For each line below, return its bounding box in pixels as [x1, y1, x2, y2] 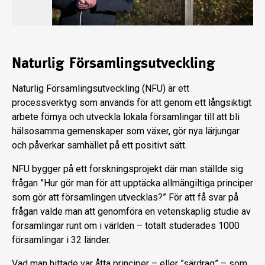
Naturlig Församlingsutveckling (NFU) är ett [12, 83, 189, 95]
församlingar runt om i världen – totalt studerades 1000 [12, 220, 240, 232]
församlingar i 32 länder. [12, 234, 111, 246]
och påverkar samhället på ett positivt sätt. [12, 140, 187, 151]
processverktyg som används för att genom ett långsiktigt [12, 97, 251, 109]
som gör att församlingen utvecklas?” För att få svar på [12, 192, 238, 203]
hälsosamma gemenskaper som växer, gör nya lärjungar [12, 125, 240, 137]
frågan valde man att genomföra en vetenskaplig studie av [12, 206, 251, 218]
